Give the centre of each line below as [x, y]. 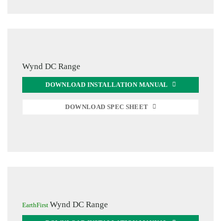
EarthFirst [36, 205]
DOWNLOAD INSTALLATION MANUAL [107, 85]
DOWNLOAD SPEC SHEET [107, 107]
